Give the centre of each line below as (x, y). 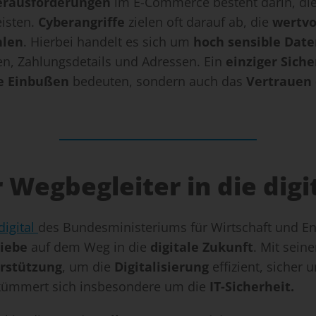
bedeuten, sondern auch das (158, 81)
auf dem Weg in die (89, 247)
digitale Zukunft (202, 247)
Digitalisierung (162, 267)
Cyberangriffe (81, 22)
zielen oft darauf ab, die (199, 22)
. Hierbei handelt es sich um (108, 42)
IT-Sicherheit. (252, 287)
